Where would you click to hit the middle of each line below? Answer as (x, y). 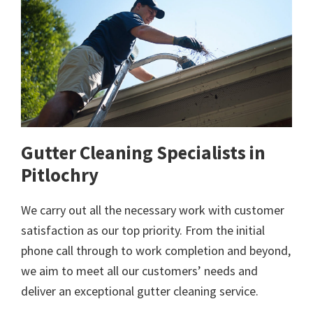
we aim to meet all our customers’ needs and (139, 271)
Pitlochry (60, 175)
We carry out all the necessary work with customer (153, 210)
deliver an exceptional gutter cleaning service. (140, 291)
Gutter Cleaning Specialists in (143, 153)
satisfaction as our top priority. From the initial (143, 231)
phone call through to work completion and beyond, (156, 251)
